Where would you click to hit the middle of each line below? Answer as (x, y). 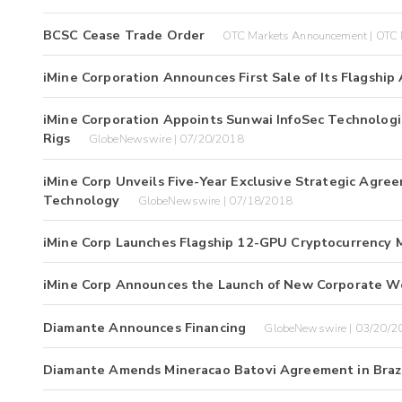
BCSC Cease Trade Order (124, 35)
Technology (82, 200)
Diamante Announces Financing (145, 327)
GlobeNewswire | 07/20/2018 (166, 140)
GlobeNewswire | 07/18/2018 (215, 201)
